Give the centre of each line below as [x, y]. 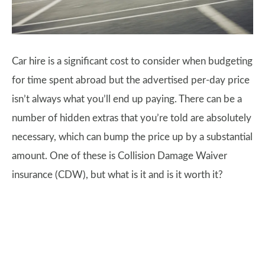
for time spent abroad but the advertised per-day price [131, 80]
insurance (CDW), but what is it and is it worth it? [117, 175]
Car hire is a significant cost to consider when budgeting [132, 62]
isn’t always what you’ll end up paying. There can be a [127, 99]
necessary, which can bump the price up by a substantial [132, 137]
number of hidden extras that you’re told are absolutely [132, 118]
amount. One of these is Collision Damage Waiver [119, 156]
